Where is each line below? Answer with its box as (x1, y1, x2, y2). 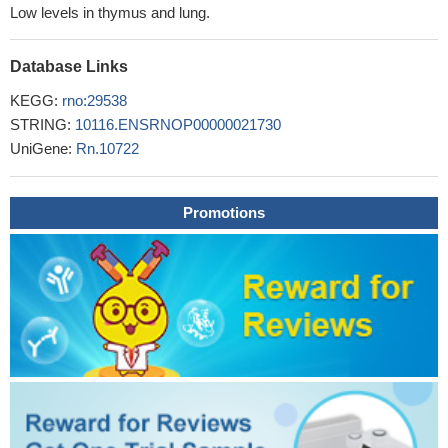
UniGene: (10, 140, 76, 157)
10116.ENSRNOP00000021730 (75, 116, 281, 133)
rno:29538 (62, 92, 127, 109)
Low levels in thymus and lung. (10, 4, 210, 21)
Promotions (183, 204, 265, 221)
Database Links (10, 58, 128, 75)
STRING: (10, 116, 75, 133)
